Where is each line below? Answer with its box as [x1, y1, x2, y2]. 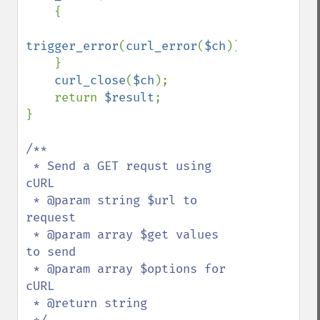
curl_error [126, 39, 197, 54]
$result [104, 90, 154, 105]
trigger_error [26, 39, 119, 54]
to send [26, 244, 76, 259]
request [26, 210, 76, 225]
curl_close [54, 73, 126, 88]
